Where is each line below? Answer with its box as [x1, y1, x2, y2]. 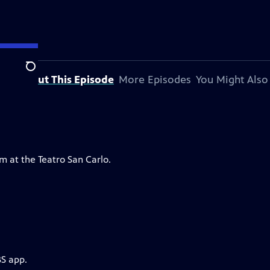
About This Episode [17, 73, 114, 86]
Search [25, 67, 55, 79]
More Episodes [119, 73, 191, 86]
